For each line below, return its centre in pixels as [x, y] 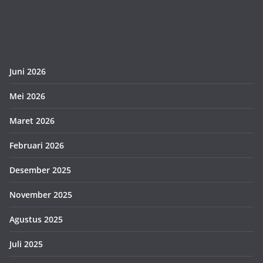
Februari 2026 [37, 145]
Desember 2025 [40, 170]
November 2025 [41, 194]
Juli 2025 [26, 244]
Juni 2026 [28, 71]
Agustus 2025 [36, 219]
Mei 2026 [27, 96]
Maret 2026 [32, 120]
